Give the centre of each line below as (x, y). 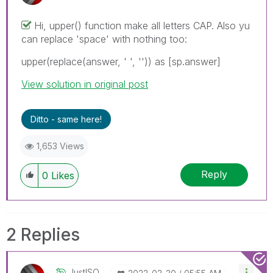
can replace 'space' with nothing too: (104, 39)
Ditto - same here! (66, 119)
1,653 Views (60, 146)
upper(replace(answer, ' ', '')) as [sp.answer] (121, 61)
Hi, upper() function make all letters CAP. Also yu (142, 25)
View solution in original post (85, 84)
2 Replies (43, 234)
